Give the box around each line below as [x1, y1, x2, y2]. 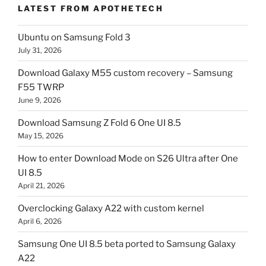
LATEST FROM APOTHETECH [18, 3, 163, 13]
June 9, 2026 [18, 95, 61, 104]
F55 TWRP [18, 81, 64, 93]
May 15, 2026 [18, 131, 64, 140]
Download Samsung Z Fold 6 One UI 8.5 [18, 117, 181, 128]
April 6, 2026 [18, 216, 62, 226]
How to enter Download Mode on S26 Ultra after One [18, 153, 238, 164]
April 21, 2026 [18, 180, 65, 190]
